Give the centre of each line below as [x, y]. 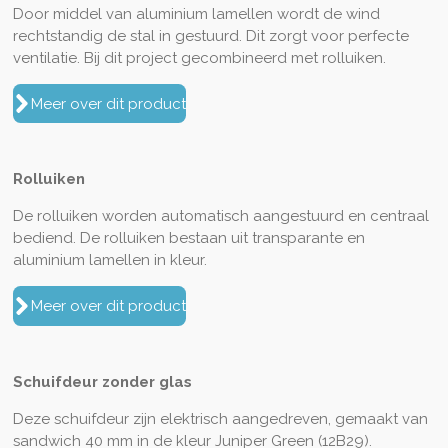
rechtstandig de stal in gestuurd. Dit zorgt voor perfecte [210, 36]
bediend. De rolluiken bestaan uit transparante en [188, 238]
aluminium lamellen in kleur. [111, 260]
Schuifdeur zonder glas [102, 381]
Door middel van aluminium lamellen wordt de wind [196, 14]
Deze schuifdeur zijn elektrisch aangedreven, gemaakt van [220, 418]
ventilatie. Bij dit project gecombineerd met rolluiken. [199, 58]
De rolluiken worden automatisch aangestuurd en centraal [220, 216]
